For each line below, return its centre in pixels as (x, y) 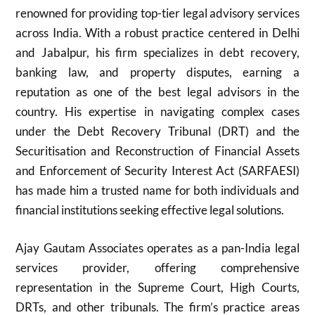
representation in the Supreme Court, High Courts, (157, 287)
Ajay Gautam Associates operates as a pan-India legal (157, 247)
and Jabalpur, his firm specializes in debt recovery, (157, 52)
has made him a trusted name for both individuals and (157, 190)
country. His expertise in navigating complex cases (157, 111)
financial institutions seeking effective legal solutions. (150, 210)
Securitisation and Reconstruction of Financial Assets (157, 151)
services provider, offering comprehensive (157, 267)
